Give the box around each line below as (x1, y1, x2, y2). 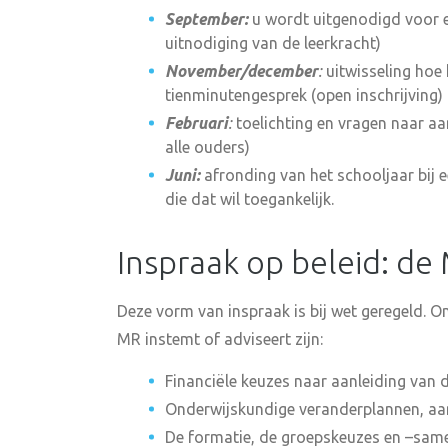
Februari (165, 114, 228, 132)
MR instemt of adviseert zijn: (117, 330, 323, 348)
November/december (165, 62, 318, 80)
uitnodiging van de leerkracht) (165, 34, 381, 52)
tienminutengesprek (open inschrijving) (165, 86, 443, 104)
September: (165, 10, 248, 28)
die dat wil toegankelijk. (165, 190, 334, 208)
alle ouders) (165, 138, 250, 156)
